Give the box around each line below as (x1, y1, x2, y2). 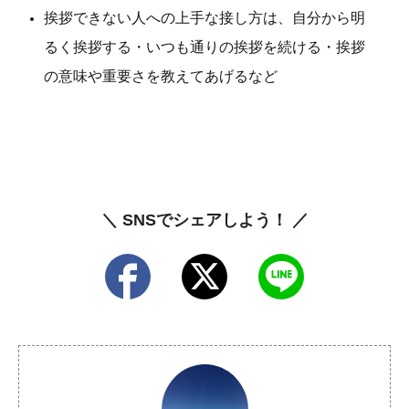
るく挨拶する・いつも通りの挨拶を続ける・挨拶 (44, 38, 365, 55)
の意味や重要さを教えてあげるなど (44, 68, 278, 84)
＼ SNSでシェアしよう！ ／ (100, 210, 309, 229)
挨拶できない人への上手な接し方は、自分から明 (44, 9, 365, 26)
